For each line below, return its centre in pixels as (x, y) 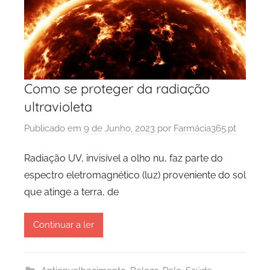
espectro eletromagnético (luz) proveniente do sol (135, 175)
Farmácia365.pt (205, 128)
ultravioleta (58, 107)
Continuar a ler (64, 225)
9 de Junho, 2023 (119, 128)
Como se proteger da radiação (117, 89)
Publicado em (54, 128)
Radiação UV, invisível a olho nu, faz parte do (124, 159)
